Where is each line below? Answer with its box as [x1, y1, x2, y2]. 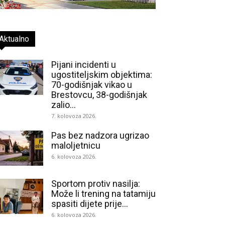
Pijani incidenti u [51, 59, 116, 70]
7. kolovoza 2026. [51, 112, 96, 120]
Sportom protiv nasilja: [51, 178, 140, 189]
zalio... [51, 99, 76, 110]
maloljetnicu [51, 140, 100, 151]
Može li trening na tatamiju [51, 188, 156, 199]
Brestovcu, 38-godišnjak [51, 89, 147, 100]
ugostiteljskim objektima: [51, 69, 152, 80]
